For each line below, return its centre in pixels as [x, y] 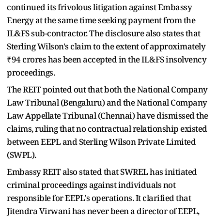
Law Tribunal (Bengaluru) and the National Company [107, 102]
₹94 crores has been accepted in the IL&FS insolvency [107, 59]
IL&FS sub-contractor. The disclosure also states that [104, 33]
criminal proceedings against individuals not [91, 185]
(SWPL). [22, 155]
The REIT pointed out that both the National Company [107, 89]
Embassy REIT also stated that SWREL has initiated [102, 171]
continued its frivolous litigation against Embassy [99, 7]
